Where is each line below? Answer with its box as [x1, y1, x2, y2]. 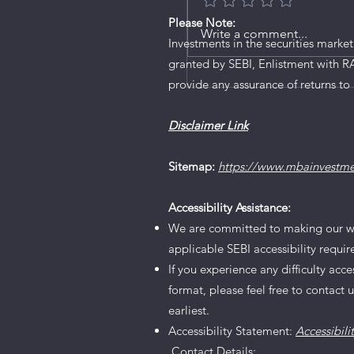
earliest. [168, 302, 213, 318]
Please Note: [168, 14, 235, 30]
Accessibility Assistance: [168, 199, 294, 215]
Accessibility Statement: [168, 322, 296, 338]
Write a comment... [201, 25, 307, 41]
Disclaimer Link [168, 117, 248, 133]
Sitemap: [168, 158, 215, 174]
